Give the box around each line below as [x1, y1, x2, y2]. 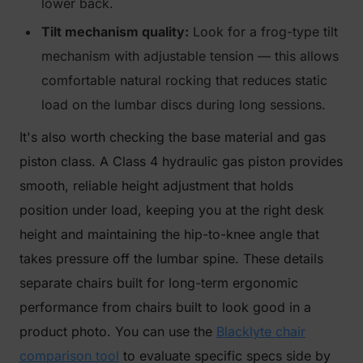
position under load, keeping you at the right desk [19, 202, 324, 218]
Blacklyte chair [216, 323, 305, 340]
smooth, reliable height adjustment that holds [19, 177, 293, 194]
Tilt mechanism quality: [41, 23, 189, 40]
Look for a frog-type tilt [189, 23, 338, 40]
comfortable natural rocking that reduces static [41, 72, 327, 88]
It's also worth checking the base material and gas [19, 129, 326, 145]
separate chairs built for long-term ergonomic [19, 275, 298, 291]
